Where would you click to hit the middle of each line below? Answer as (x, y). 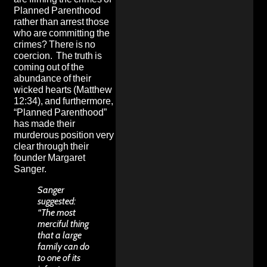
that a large (60, 235)
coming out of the (49, 67)
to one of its (59, 257)
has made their (44, 123)
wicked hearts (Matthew (63, 89)
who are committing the (62, 33)
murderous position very (64, 135)
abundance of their (52, 78)
